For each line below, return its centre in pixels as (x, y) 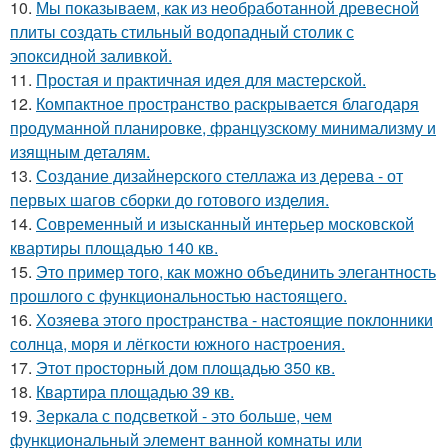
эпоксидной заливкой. (91, 55)
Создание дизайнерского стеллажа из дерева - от (219, 175)
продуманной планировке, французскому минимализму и (223, 127)
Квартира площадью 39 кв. (135, 391)
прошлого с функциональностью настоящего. (178, 295)
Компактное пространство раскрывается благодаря (227, 103)
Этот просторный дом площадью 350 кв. (185, 367)
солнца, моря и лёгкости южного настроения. (177, 343)
